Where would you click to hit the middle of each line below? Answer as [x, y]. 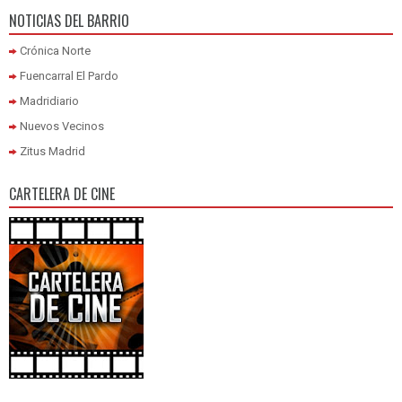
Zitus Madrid [52, 151]
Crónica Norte [55, 50]
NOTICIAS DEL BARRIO [69, 20]
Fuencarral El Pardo [69, 75]
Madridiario [49, 100]
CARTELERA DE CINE [62, 193]
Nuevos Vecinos [62, 126]
